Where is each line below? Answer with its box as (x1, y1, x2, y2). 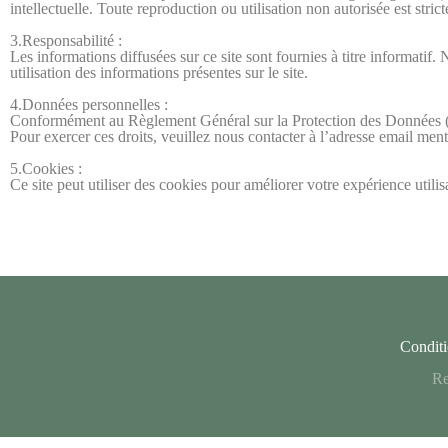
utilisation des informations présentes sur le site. (10, 64, 308, 81)
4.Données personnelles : (10, 96, 168, 113)
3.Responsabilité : (10, 32, 122, 49)
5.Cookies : (10, 160, 82, 177)
